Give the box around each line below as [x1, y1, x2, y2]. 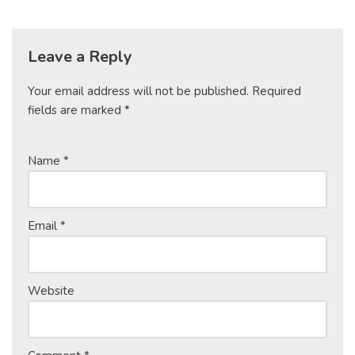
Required [252, 82, 301, 99]
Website [28, 282, 74, 299]
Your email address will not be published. [28, 82, 249, 99]
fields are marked [28, 101, 124, 118]
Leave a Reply [28, 45, 132, 67]
